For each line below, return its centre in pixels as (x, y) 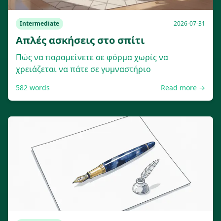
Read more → (183, 88)
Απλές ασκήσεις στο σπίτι (80, 40)
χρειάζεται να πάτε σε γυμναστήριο (83, 69)
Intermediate (39, 23)
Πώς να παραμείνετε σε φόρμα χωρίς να (92, 57)
